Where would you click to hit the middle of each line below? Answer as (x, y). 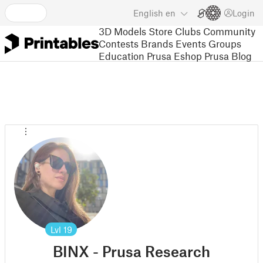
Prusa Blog (228, 55)
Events (191, 43)
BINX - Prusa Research (131, 251)
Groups (225, 43)
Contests (119, 43)
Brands (157, 43)
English (148, 13)
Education (122, 55)
